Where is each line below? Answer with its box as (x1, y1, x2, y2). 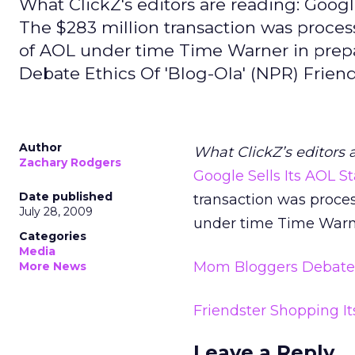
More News (19, 259, 86, 273)
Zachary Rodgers (19, 155, 121, 170)
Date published (19, 189, 113, 204)
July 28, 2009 (19, 204, 93, 219)
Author (19, 140, 62, 155)
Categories (19, 229, 86, 243)
